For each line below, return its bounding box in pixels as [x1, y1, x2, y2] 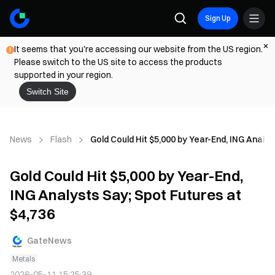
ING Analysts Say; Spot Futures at [10, 185, 241, 204]
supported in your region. [14, 69, 113, 80]
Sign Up [205, 14, 231, 23]
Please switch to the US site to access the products [14, 56, 222, 68]
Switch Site [26, 87, 69, 96]
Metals [12, 254, 35, 263]
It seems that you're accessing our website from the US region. [14, 44, 263, 55]
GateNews [27, 234, 72, 246]
